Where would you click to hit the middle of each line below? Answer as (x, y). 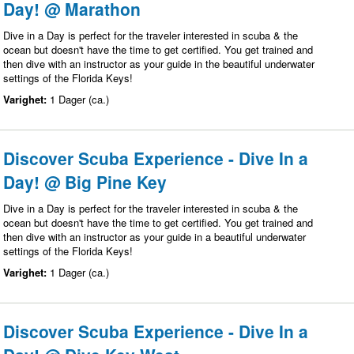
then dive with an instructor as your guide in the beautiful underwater (159, 64)
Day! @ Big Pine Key (85, 182)
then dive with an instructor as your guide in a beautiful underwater (154, 237)
